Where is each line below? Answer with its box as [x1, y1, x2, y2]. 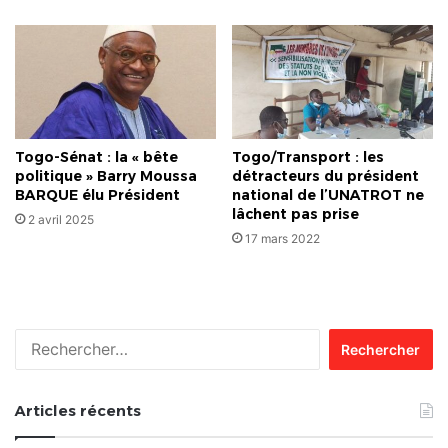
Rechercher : [319, 331, 385, 346]
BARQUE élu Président [15, 186, 180, 205]
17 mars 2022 [245, 231, 320, 247]
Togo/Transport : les [232, 148, 384, 167]
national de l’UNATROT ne [232, 186, 424, 205]
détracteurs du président [232, 167, 419, 186]
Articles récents [15, 401, 141, 421]
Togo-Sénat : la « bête [15, 148, 178, 167]
